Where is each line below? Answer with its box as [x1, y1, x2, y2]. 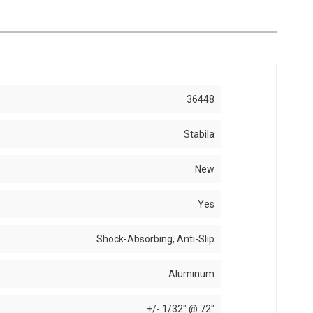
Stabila [184, 129, 215, 140]
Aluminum [168, 268, 215, 279]
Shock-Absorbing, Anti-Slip [96, 233, 215, 245]
